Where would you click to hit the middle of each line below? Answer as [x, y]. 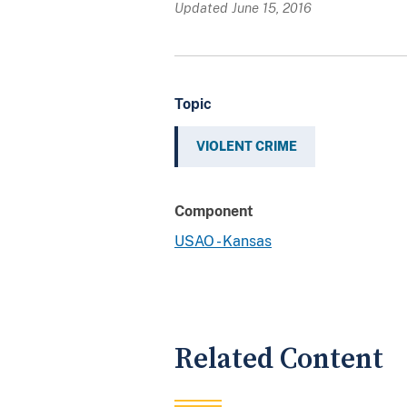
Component [214, 211]
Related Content [279, 359]
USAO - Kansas [223, 241]
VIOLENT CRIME [247, 146]
